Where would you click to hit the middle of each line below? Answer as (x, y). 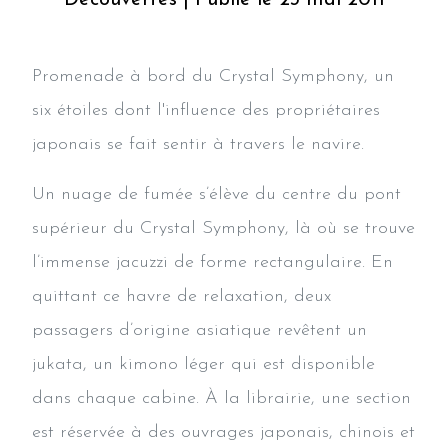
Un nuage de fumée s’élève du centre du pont (216, 194)
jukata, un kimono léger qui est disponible (203, 364)
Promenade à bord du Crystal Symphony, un (213, 76)
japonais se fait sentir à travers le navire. (198, 144)
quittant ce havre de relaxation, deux (181, 296)
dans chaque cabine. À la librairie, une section (221, 398)
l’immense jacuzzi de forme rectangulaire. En (212, 262)
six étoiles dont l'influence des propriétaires (206, 110)
